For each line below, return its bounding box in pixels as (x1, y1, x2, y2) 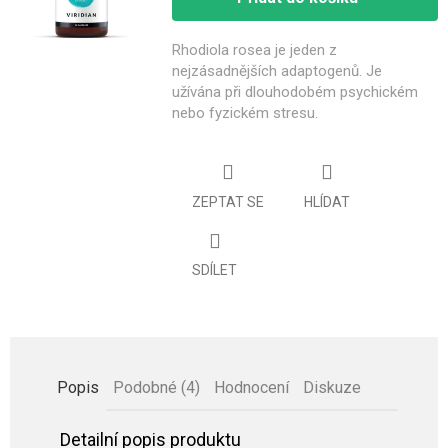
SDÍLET (192, 262, 237, 279)
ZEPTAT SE (192, 193, 264, 210)
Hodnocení (214, 378, 289, 398)
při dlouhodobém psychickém (225, 83, 418, 101)
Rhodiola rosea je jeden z (172, 41, 337, 59)
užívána (172, 83, 225, 101)
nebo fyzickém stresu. (172, 104, 318, 122)
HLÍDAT (304, 193, 350, 210)
